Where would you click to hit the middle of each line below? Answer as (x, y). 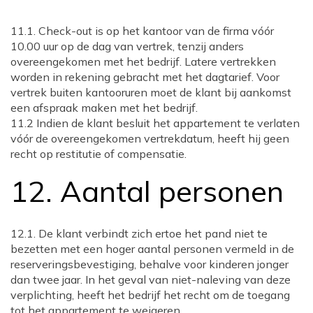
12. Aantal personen (147, 191)
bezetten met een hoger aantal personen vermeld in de (152, 249)
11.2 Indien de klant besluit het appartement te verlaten (155, 123)
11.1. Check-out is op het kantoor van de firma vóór (142, 31)
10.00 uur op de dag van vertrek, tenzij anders (127, 46)
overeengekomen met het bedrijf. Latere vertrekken (143, 62)
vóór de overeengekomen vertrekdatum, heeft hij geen (150, 139)
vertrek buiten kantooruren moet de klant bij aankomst (151, 93)
